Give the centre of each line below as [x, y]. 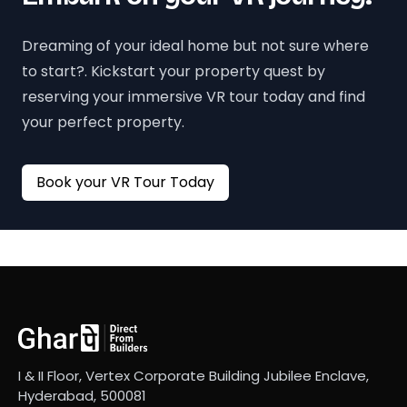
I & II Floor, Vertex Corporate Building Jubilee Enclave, [194, 375]
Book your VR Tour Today [192, 182]
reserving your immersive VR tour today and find [194, 96]
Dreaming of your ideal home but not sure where [195, 45]
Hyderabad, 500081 [82, 395]
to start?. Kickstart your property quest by [174, 71]
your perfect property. [103, 122]
